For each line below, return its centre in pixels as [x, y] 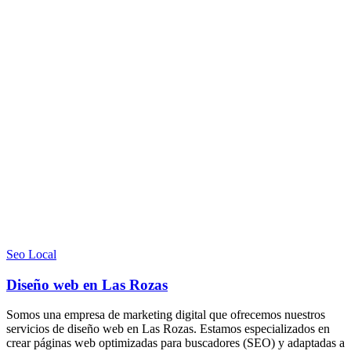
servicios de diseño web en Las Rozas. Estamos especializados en [168, 329]
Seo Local [31, 254]
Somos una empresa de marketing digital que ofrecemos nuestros [166, 315]
